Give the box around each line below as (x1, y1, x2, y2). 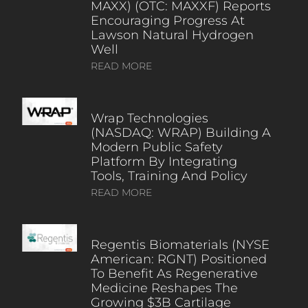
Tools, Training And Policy (90, 168, 247, 184)
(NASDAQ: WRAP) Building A (90, 124, 271, 140)
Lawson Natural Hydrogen (90, 27, 254, 43)
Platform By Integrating (90, 153, 237, 169)
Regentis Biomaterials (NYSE (90, 236, 269, 252)
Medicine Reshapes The (90, 280, 238, 296)
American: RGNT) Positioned (90, 251, 267, 267)
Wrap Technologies (90, 110, 208, 126)
